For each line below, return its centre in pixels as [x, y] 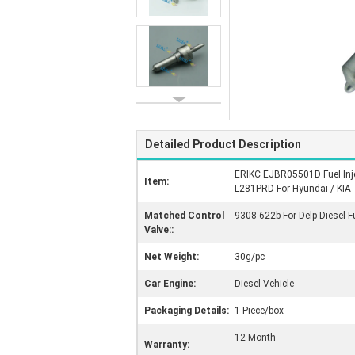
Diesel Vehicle [264, 284]
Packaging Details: [187, 311]
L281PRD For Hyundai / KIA [293, 189]
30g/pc [250, 257]
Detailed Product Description [223, 144]
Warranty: [167, 345]
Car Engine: [170, 284]
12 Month [255, 338]
